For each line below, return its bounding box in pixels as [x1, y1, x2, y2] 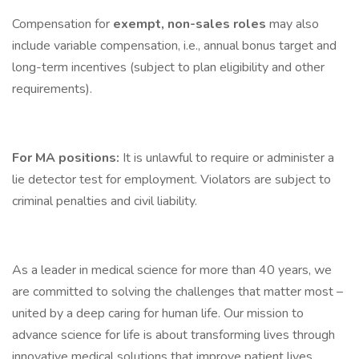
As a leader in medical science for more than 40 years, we [12, 261, 332, 279]
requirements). [12, 80, 92, 98]
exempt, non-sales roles [113, 15, 269, 33]
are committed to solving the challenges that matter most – [12, 283, 343, 301]
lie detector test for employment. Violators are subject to [12, 171, 331, 188]
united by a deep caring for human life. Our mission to [12, 305, 304, 322]
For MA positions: [12, 149, 123, 167]
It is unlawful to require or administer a [123, 149, 334, 167]
